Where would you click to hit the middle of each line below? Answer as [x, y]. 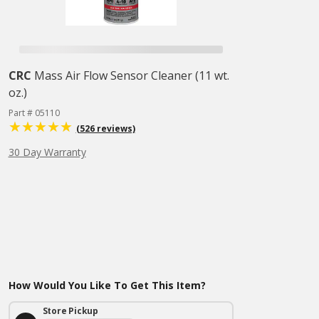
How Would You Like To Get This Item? [107, 285]
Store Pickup [70, 311]
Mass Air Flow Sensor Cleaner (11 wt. [131, 75]
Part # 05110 [34, 113]
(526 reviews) [105, 129]
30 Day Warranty [47, 152]
